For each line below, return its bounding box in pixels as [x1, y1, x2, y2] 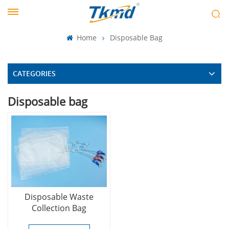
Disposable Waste [25, 191, 94, 203]
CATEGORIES [13, 68, 56, 78]
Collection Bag [32, 202, 86, 214]
